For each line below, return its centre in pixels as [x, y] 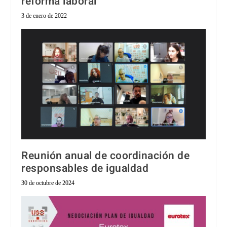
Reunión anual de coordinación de [106, 156]
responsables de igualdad [85, 169]
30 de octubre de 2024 [48, 183]
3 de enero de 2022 [44, 16]
